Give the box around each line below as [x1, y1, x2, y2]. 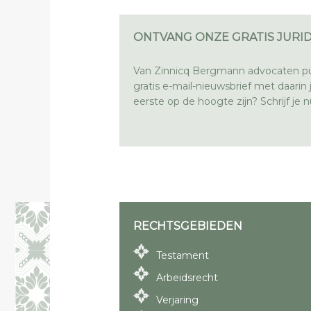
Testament [156, 249, 209, 262]
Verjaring [156, 293, 199, 306]
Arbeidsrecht [156, 271, 218, 284]
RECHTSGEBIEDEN [133, 219, 242, 233]
